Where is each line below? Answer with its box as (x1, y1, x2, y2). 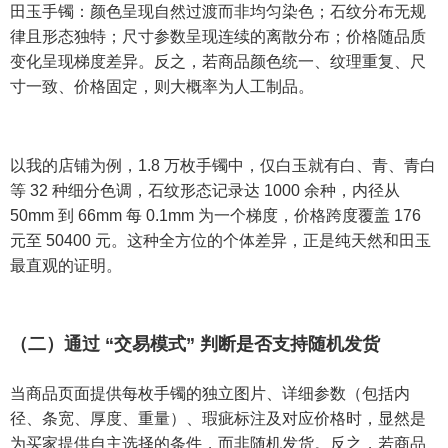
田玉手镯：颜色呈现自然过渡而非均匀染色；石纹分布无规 (10, 3, 426, 21)
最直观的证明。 (10, 257, 122, 275)
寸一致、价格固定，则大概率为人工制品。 (10, 78, 314, 96)
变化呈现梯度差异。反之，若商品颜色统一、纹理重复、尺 (10, 53, 426, 71)
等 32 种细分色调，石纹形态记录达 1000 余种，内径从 (10, 182, 400, 200)
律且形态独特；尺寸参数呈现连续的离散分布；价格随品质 (10, 28, 426, 46)
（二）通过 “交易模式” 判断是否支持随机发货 (10, 334, 380, 355)
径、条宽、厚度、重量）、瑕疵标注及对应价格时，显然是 (10, 410, 426, 428)
